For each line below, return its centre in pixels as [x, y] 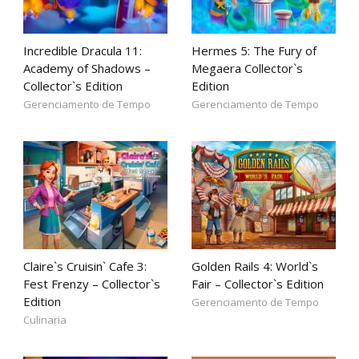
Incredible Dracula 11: [83, 50]
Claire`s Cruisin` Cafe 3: [85, 266]
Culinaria [45, 320]
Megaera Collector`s [247, 68]
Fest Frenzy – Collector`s [92, 284]
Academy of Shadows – [87, 68]
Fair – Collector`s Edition [258, 284]
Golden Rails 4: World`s [255, 266]
